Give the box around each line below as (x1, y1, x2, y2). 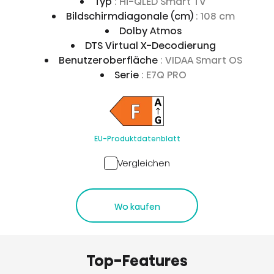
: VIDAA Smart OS (160, 53, 242, 67)
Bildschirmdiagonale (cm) (65, 9, 196, 23)
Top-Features (86, 251, 188, 271)
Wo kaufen (114, 201, 160, 213)
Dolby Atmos (119, 24, 182, 38)
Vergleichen (117, 157, 170, 169)
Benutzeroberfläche (58, 53, 160, 67)
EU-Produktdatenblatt (94, 133, 180, 144)
